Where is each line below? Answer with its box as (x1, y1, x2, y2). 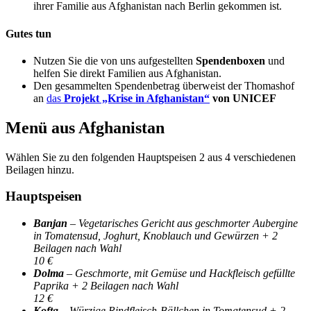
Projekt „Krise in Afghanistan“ (64, 92, 210, 104)
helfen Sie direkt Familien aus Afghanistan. (33, 67, 221, 79)
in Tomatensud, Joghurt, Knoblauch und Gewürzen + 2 (33, 230, 278, 242)
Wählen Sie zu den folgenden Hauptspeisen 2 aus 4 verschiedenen (6, 151, 296, 163)
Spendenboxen (196, 54, 265, 67)
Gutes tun (6, 27, 51, 40)
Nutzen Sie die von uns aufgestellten (33, 54, 196, 67)
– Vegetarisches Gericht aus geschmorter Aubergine (67, 217, 298, 230)
